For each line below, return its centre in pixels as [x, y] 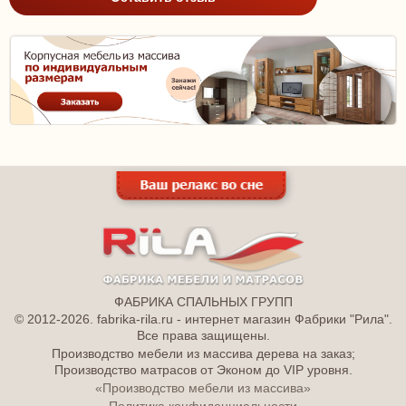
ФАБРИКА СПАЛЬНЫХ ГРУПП [203, 302]
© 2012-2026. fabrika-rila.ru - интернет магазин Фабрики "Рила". [203, 319]
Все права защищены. [203, 336]
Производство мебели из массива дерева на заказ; [203, 353]
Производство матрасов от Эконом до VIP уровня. [203, 369]
